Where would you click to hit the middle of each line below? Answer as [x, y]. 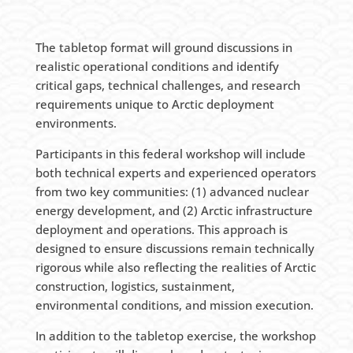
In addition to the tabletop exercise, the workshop [175, 335]
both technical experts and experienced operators [175, 172]
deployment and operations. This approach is [161, 229]
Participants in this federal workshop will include [170, 153]
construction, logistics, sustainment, [135, 286]
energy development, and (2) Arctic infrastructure [174, 210]
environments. [76, 123]
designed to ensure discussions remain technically [175, 248]
